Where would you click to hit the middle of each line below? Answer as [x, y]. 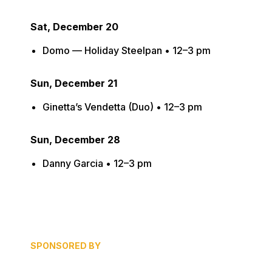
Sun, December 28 [75, 140]
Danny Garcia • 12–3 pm [97, 163]
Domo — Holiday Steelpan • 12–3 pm [127, 50]
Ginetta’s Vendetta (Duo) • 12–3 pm [122, 107]
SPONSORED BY [66, 246]
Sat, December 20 [74, 27]
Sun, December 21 [74, 83]
